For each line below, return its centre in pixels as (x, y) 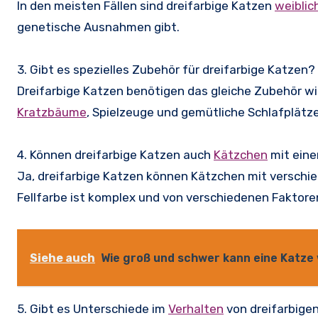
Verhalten (196, 309)
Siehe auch (62, 258)
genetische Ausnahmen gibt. (98, 27)
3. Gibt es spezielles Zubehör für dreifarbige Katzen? (166, 70)
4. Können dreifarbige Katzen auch (115, 155)
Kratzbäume (52, 113)
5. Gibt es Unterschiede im (93, 309)
